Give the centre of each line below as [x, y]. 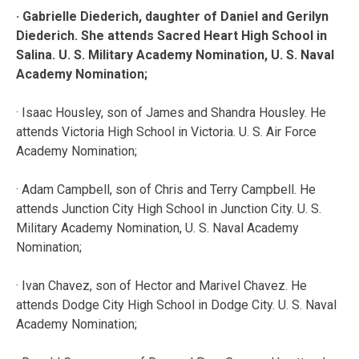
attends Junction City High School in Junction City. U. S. [169, 208]
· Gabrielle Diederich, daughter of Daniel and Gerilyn [172, 16]
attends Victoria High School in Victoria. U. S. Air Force [166, 131]
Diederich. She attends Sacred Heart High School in [171, 35]
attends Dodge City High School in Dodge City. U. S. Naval [176, 305]
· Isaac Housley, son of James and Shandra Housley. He [171, 112]
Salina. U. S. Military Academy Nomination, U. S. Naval [175, 54]
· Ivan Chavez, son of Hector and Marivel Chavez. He [161, 285]
